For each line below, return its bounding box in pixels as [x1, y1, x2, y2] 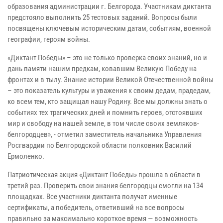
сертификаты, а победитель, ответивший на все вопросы [7, 203, 185, 212]
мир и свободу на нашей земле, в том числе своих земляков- [7, 118, 199, 128]
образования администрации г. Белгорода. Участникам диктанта [7, 1, 211, 11]
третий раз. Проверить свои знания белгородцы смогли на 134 [7, 181, 203, 190]
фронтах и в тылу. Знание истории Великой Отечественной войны [7, 75, 214, 84]
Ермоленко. [7, 151, 44, 161]
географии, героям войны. [7, 34, 90, 44]
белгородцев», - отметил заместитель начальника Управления [7, 129, 202, 139]
